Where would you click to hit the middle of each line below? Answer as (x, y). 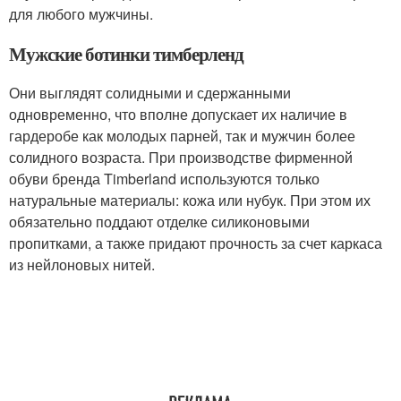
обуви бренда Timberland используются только (164, 179)
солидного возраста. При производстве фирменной (181, 157)
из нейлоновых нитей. (82, 264)
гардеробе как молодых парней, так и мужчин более (182, 136)
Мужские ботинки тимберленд (126, 54)
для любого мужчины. (81, 14)
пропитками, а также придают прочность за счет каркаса (196, 243)
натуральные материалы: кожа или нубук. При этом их (190, 200)
